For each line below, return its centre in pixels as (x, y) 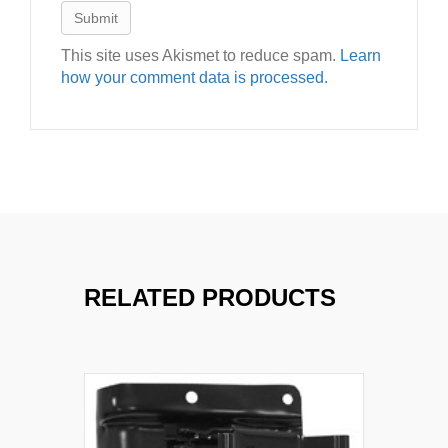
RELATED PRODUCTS (210, 297)
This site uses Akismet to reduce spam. (200, 55)
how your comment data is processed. (194, 77)
